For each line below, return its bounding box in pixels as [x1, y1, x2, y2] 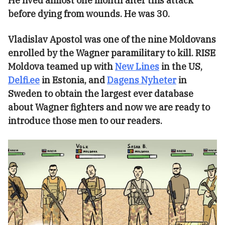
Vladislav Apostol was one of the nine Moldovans [8, 34, 216, 46]
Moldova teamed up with [8, 61, 115, 73]
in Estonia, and [40, 74, 107, 86]
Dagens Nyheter [107, 74, 176, 86]
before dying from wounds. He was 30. [8, 8, 170, 20]
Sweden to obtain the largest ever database [8, 88, 193, 100]
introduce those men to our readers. [8, 115, 162, 127]
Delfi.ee [8, 74, 40, 86]
